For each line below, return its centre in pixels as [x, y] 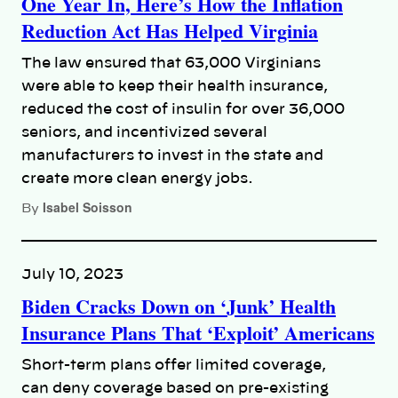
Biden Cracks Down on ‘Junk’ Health [179, 306]
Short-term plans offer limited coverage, [174, 365]
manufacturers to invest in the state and [172, 155]
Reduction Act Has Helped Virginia [170, 30]
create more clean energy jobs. [137, 178]
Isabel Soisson [88, 207]
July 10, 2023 [72, 274]
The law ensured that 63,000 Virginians [171, 63]
